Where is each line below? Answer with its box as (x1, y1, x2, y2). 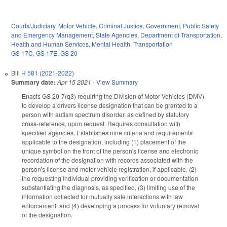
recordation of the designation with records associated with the (22, 155, 193, 164)
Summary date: (11, 77, 56, 87)
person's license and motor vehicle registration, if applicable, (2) (22, 164, 197, 173)
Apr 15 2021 (57, 77, 91, 86)
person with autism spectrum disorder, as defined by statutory (22, 109, 189, 119)
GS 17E (36, 48, 57, 57)
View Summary (96, 77, 138, 86)
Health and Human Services (11, 39, 89, 48)
